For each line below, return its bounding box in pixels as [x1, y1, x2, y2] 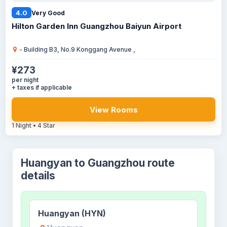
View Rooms [89, 104, 138, 115]
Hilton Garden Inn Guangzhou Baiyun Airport [12, 21, 181, 31]
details [21, 169, 55, 182]
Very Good [31, 9, 65, 17]
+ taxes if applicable [12, 84, 72, 91]
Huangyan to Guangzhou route [21, 157, 175, 169]
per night [12, 76, 39, 84]
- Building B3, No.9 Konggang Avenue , [18, 46, 135, 53]
